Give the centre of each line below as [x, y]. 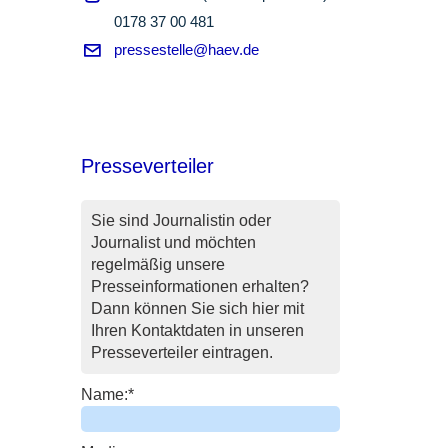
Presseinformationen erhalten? [199, 286]
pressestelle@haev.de [186, 49]
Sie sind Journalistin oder [180, 220]
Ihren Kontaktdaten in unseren [197, 330]
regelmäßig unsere [157, 264]
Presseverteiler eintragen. [181, 352]
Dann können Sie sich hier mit [197, 308]
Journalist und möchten [173, 242]
